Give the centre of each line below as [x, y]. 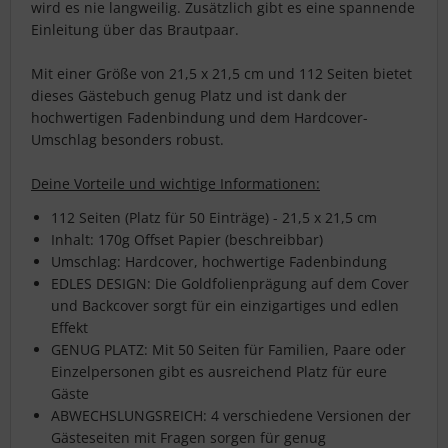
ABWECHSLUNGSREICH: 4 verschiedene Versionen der [231, 416]
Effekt [69, 328]
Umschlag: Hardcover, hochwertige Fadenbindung [219, 262]
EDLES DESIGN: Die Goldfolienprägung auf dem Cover [230, 284]
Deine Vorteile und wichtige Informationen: [175, 184]
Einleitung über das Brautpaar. [135, 30]
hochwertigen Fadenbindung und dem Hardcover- [199, 118]
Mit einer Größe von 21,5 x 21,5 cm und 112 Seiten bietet [221, 74]
